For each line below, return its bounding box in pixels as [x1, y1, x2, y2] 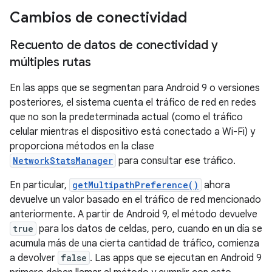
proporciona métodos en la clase [10, 140, 154, 152]
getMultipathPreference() [72, 179, 199, 191]
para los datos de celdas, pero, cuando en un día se [36, 223, 262, 235]
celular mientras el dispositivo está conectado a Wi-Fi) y [10, 126, 255, 138]
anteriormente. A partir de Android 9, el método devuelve [10, 208, 257, 220]
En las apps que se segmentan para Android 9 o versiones [10, 82, 260, 94]
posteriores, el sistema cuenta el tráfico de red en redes [10, 97, 256, 109]
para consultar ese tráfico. [116, 155, 236, 167]
